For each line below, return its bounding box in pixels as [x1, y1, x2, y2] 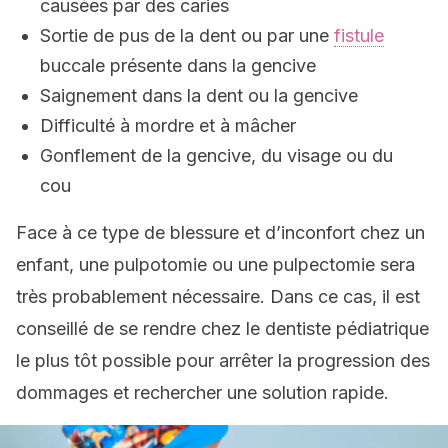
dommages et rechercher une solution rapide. [16, 382, 389, 403]
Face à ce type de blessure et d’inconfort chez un [16, 222, 425, 243]
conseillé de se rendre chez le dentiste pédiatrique [16, 318, 429, 339]
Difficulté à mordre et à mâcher [40, 115, 296, 136]
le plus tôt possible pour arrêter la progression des [16, 350, 430, 371]
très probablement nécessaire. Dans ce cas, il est [16, 286, 420, 307]
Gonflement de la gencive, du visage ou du [40, 145, 393, 166]
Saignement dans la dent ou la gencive [40, 85, 358, 106]
